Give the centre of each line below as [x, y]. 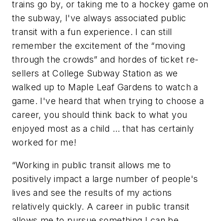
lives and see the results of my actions [92, 192]
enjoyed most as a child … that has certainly [103, 129]
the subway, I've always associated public [99, 18]
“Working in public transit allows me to [92, 165]
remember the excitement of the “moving [99, 46]
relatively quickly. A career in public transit [101, 206]
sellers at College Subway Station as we [95, 74]
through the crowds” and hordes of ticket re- [105, 60]
